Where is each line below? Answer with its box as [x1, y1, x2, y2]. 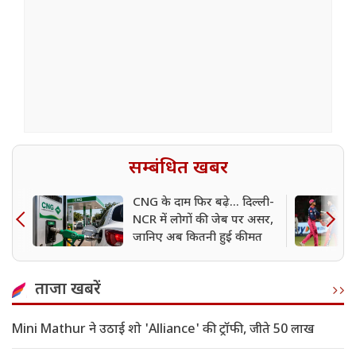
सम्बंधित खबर [128, 157, 228, 181]
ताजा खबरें [35, 280, 101, 301]
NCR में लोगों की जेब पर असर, [133, 213, 273, 229]
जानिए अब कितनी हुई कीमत [133, 230, 262, 246]
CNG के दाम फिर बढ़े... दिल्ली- [133, 195, 274, 211]
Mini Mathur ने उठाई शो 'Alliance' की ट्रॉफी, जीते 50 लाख [12, 322, 314, 339]
